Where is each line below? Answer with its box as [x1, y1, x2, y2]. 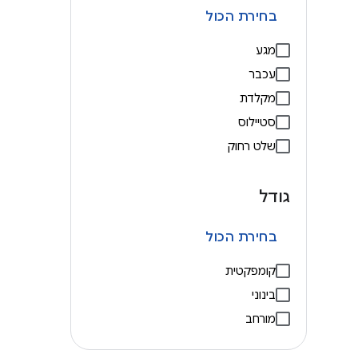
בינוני [252, 287, 276, 302]
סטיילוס [238, 114, 276, 129]
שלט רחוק [228, 138, 276, 153]
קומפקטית [225, 263, 276, 278]
